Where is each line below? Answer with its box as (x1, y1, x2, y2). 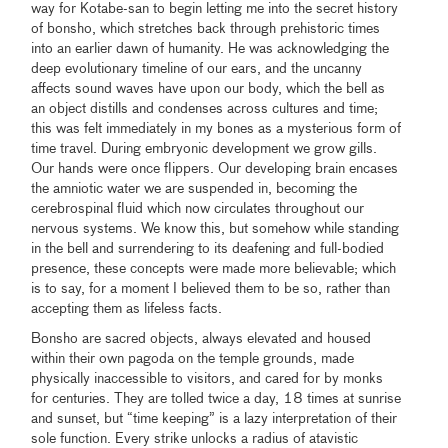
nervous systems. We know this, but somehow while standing (31, 222, 400, 237)
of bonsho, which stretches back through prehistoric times (31, 22, 381, 37)
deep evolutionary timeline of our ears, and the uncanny (31, 62, 363, 77)
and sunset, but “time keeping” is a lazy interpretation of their (31, 412, 398, 427)
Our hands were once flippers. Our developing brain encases (31, 162, 399, 177)
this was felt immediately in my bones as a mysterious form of (31, 122, 402, 137)
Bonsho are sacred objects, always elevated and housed (31, 332, 372, 347)
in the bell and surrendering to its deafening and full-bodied (31, 242, 385, 257)
